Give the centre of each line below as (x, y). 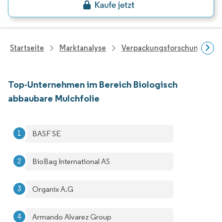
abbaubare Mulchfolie (54, 98)
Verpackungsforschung (162, 48)
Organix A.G (53, 189)
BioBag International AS (71, 161)
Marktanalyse (83, 48)
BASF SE (47, 134)
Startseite (27, 48)
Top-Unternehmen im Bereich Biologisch (93, 84)
